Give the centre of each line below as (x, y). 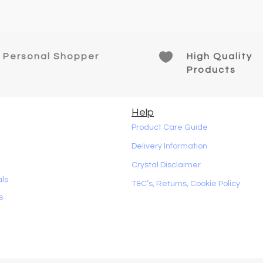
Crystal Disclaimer (166, 165)
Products (211, 70)
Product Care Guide (169, 128)
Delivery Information (169, 146)
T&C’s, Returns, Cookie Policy (186, 184)
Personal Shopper (51, 57)
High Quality (219, 57)
